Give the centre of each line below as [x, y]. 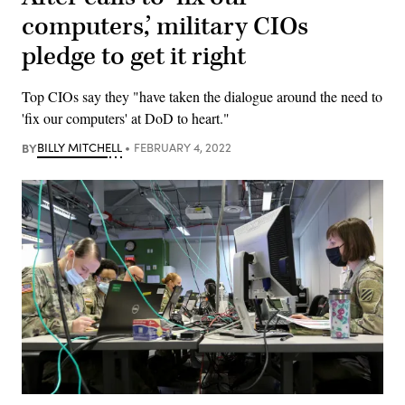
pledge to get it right [134, 56]
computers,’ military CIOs [165, 26]
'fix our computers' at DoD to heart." [126, 118]
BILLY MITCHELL [80, 147]
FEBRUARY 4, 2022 [182, 147]
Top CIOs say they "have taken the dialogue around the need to [202, 96]
